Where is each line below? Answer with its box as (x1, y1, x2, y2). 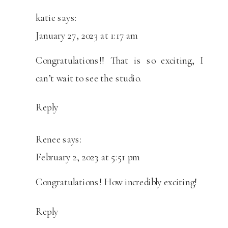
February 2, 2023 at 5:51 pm (36, 151, 140, 163)
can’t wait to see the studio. (36, 72, 142, 84)
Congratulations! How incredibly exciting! (36, 176, 197, 188)
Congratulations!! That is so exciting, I (36, 54, 204, 67)
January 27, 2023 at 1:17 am (36, 29, 138, 42)
